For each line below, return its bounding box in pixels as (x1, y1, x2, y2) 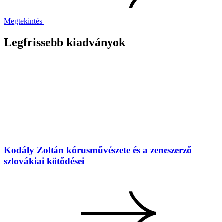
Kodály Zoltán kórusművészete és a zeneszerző (4, 144, 192, 155)
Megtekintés (4, 17, 42, 26)
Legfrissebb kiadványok (4, 36, 125, 49)
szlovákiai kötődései (4, 155, 84, 166)
